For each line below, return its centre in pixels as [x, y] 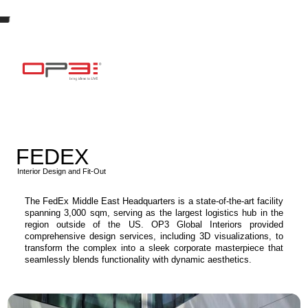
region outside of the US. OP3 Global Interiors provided [154, 224]
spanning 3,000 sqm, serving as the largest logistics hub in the [154, 212]
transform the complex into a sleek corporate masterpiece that [154, 247]
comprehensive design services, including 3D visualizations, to [154, 236]
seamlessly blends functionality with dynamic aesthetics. [138, 259]
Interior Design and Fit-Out [62, 171]
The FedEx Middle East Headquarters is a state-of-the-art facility [154, 201]
